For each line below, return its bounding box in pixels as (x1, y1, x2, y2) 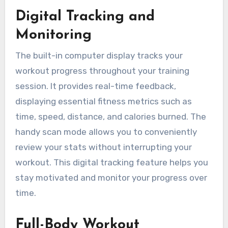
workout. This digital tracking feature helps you (15, 157, 208, 167)
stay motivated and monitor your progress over (15, 172, 207, 183)
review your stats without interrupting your (15, 141, 192, 152)
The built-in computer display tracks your (15, 50, 183, 61)
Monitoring (15, 28, 92, 43)
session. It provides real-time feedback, (15, 80, 176, 91)
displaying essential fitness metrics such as (15, 96, 192, 106)
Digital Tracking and (15, 10, 155, 24)
